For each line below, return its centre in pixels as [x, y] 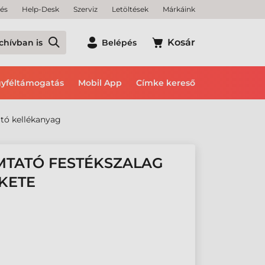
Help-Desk [41, 9]
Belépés [119, 43]
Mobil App [100, 83]
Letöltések [130, 9]
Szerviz [85, 9]
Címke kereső [166, 83]
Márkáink [179, 9]
